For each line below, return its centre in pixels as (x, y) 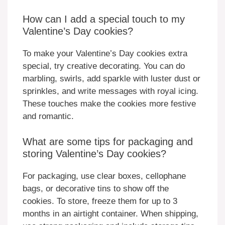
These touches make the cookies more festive (109, 104)
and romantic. (48, 117)
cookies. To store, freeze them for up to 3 (100, 201)
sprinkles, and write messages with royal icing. (110, 91)
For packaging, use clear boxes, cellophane (104, 176)
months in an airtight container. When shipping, (110, 213)
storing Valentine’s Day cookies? (94, 153)
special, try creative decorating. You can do (104, 66)
